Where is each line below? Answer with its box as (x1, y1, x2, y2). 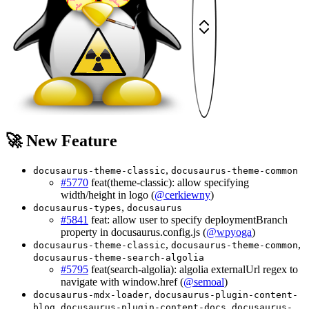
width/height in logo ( (61, 188, 154, 201)
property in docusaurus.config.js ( (61, 226, 206, 238)
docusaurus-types (33, 202, 121, 213)
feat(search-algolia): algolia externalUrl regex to (88, 263, 298, 275)
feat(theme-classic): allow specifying (88, 176, 249, 188)
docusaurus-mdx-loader (33, 289, 149, 300)
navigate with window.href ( (61, 275, 183, 288)
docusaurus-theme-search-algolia (33, 252, 204, 263)
